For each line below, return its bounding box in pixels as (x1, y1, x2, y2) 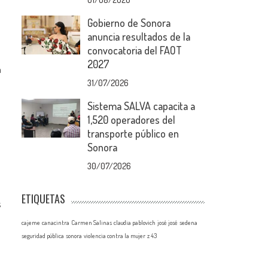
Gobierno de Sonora (87, 16, 171, 29)
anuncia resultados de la (87, 30, 191, 43)
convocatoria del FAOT (87, 44, 182, 57)
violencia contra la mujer (84, 232, 146, 240)
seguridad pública (22, 232, 65, 240)
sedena (179, 218, 198, 227)
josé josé (157, 218, 178, 227)
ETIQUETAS (22, 191, 66, 206)
